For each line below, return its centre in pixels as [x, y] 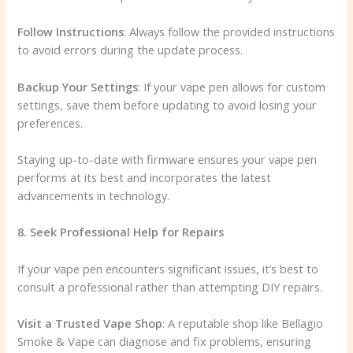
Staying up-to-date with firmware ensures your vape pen [167, 159]
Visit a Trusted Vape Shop [90, 323]
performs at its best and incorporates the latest [145, 177]
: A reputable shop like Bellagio [243, 323]
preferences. [50, 123]
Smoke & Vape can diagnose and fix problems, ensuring [165, 341]
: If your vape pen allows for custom [232, 86]
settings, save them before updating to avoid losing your [167, 104]
